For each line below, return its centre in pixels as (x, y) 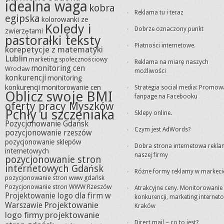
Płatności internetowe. (165, 45)
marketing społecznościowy (68, 59)
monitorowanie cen (71, 87)
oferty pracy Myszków (59, 106)
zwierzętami (24, 31)
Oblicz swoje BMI (59, 97)
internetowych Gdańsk (54, 169)
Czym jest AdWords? (162, 129)
